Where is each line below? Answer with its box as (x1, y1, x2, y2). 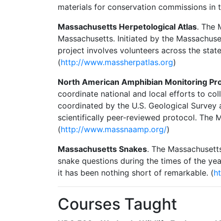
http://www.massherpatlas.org (61, 57, 173, 68)
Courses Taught (58, 194, 177, 214)
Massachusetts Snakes (58, 144, 147, 154)
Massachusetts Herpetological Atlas (58, 22, 197, 32)
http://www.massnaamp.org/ (61, 124, 167, 135)
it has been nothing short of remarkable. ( (58, 168, 214, 178)
